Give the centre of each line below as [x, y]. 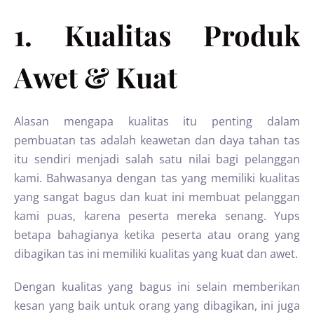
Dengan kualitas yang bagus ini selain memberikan [157, 287]
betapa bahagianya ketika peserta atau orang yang [157, 235]
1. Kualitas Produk [157, 35]
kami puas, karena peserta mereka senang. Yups [157, 216]
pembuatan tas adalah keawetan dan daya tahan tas [157, 140]
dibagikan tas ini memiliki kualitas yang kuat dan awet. [156, 254]
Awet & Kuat [96, 77]
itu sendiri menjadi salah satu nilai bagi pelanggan [157, 159]
